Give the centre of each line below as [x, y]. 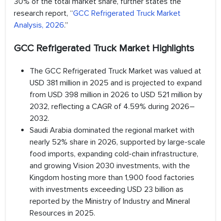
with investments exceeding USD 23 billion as [107, 190]
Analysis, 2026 [39, 25]
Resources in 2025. [62, 213]
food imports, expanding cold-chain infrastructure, [114, 154]
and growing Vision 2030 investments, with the [110, 166]
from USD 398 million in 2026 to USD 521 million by [116, 95]
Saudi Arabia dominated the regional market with [112, 130]
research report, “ [43, 14]
